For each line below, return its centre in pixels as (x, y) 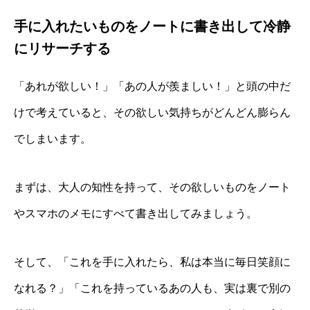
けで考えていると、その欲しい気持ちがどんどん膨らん (152, 112)
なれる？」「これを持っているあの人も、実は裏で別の (152, 288)
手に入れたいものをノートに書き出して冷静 (152, 26)
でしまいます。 (53, 139)
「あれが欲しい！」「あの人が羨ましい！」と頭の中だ (152, 86)
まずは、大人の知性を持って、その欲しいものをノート (152, 187)
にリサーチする (62, 48)
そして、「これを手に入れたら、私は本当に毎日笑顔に (152, 262)
